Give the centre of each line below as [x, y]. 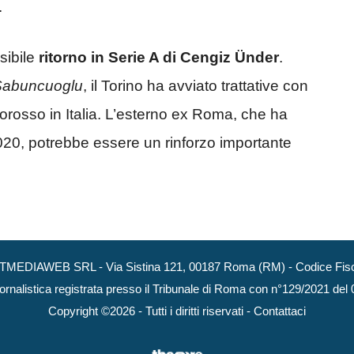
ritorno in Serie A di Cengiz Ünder [159, 58]
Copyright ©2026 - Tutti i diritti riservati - [151, 311]
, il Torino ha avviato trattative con [196, 86]
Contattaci [280, 311]
